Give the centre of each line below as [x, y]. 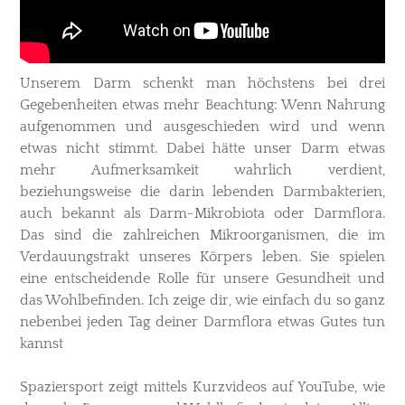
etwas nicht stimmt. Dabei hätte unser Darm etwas [202, 149]
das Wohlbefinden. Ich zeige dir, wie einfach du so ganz [202, 301]
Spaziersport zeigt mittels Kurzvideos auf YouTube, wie [202, 387]
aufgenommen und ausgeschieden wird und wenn [202, 127]
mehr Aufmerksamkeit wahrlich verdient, [202, 170]
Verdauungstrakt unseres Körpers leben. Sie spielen [202, 257]
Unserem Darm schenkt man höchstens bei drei [202, 84]
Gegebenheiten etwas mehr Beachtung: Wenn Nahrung [202, 105]
